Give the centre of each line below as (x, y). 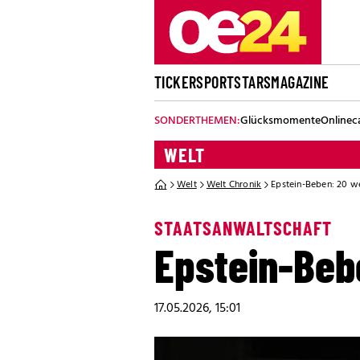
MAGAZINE (300, 82)
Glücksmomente (280, 121)
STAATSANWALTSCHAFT (243, 228)
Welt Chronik (234, 185)
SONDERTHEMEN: (197, 121)
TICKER (176, 82)
